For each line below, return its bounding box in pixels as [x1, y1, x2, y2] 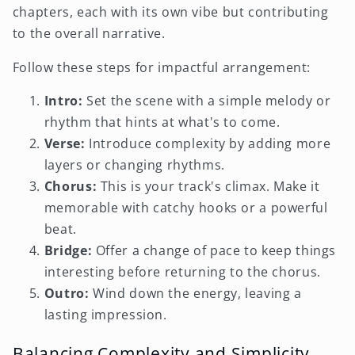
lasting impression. [44, 306, 167, 324]
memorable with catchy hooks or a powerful [44, 199, 328, 217]
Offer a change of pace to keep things [92, 242, 337, 260]
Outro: [44, 284, 90, 303]
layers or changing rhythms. [44, 156, 225, 174]
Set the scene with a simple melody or [82, 92, 331, 110]
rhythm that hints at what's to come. [44, 113, 281, 132]
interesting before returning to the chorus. [44, 263, 321, 281]
